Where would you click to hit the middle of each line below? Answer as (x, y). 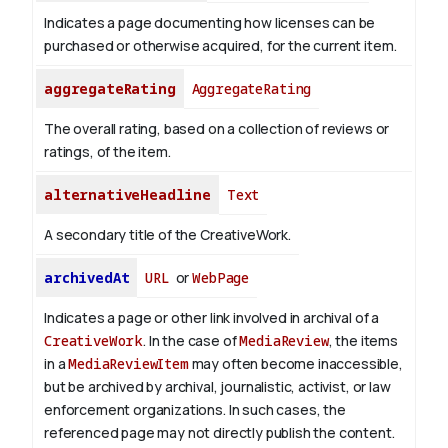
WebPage (221, 278)
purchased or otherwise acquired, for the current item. (220, 46)
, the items (363, 341)
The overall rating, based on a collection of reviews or (217, 129)
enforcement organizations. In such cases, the (195, 410)
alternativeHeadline (127, 195)
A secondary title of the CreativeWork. (167, 235)
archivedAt (87, 278)
